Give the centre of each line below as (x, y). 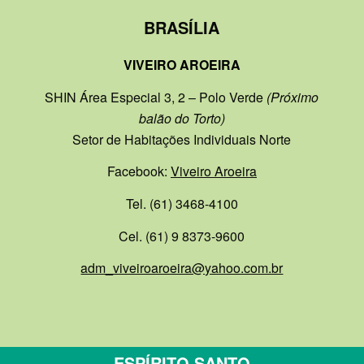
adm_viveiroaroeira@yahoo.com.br (182, 268)
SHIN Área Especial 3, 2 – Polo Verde (156, 97)
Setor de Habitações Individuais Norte (182, 139)
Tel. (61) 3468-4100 (182, 204)
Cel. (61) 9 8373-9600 (182, 236)
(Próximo (293, 97)
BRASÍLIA (182, 27)
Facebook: (139, 171)
